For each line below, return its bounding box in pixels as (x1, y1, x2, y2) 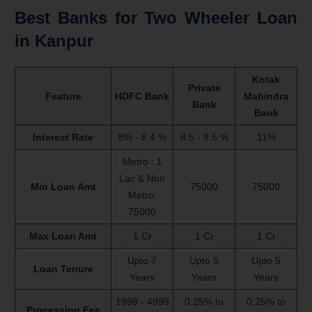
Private (187, 81, 221, 93)
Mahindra (244, 90, 288, 102)
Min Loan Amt (30, 180, 96, 192)
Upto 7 (127, 254, 157, 266)
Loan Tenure (33, 263, 93, 274)
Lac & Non (119, 172, 165, 184)
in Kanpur (15, 31, 93, 50)
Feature (45, 90, 81, 102)
